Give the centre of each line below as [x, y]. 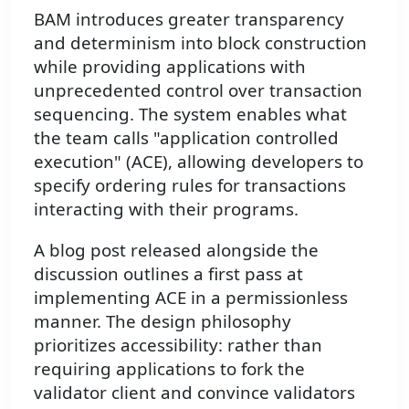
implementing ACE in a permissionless [191, 297]
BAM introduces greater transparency [189, 18]
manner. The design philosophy [163, 320]
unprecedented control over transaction [198, 89]
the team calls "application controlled [186, 137]
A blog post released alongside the [176, 249]
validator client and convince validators [194, 392]
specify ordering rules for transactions [190, 184]
